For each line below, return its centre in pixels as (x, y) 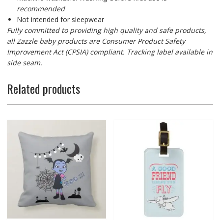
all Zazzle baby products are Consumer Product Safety (96, 41)
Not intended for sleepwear (60, 19)
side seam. (24, 62)
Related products (43, 88)
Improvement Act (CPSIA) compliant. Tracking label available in (110, 52)
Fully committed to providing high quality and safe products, (106, 30)
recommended (41, 8)
